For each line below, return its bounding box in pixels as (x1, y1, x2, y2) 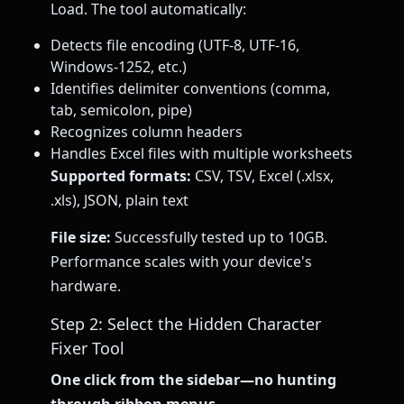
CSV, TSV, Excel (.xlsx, (191, 166, 334, 187)
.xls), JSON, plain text (50, 190, 188, 211)
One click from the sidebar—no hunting (50, 369, 336, 390)
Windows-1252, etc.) (50, 57, 187, 78)
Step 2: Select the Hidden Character (50, 312, 321, 335)
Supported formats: (50, 166, 191, 187)
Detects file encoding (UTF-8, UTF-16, (50, 35, 299, 56)
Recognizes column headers (50, 122, 243, 142)
